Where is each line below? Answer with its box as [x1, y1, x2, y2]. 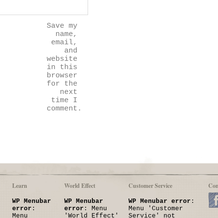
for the [47, 80, 77, 88]
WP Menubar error [128, 198, 191, 205]
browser [47, 72, 77, 80]
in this [47, 63, 77, 72]
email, [51, 38, 77, 47]
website [47, 55, 77, 63]
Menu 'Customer [128, 205, 183, 212]
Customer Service [128, 182, 172, 190]
